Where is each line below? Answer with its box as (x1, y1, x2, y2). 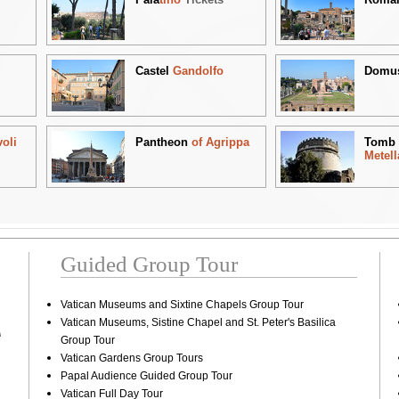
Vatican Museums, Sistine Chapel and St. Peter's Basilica (61, 315, 337, 329)
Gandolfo (172, 63, 224, 77)
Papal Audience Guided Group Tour (61, 369, 233, 382)
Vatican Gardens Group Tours (61, 351, 204, 364)
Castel (134, 63, 173, 77)
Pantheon (134, 134, 191, 149)
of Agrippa (191, 134, 249, 149)
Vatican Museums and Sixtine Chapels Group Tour (61, 297, 305, 311)
